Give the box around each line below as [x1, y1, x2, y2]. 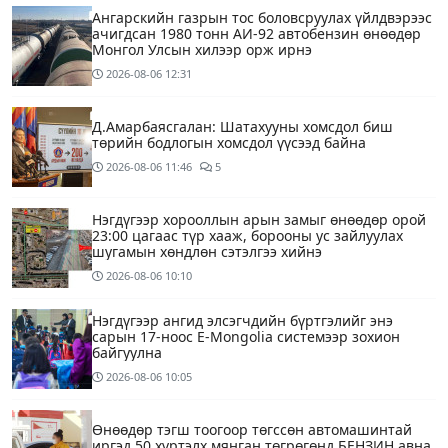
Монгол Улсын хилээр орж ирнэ [92, 40, 312, 60]
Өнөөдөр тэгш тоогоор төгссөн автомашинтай [92, 420, 412, 440]
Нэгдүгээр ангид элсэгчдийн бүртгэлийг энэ [92, 311, 393, 331]
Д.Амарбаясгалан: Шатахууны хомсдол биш [92, 117, 393, 137]
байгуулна [92, 343, 162, 363]
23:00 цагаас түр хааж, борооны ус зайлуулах [92, 226, 403, 246]
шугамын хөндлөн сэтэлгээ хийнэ [92, 242, 322, 262]
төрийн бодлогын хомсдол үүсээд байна [92, 133, 366, 153]
